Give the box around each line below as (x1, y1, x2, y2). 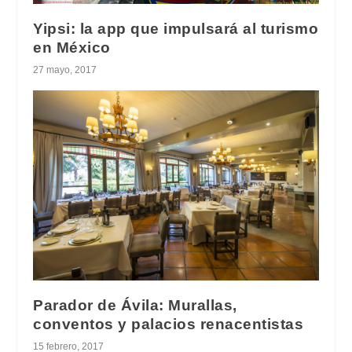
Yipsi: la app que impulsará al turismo (33, 20, 319, 37)
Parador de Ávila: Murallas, (33, 296, 237, 313)
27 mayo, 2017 (33, 64, 97, 75)
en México (33, 38, 111, 56)
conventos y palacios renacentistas (33, 315, 304, 332)
